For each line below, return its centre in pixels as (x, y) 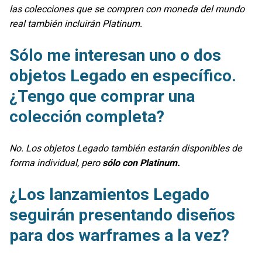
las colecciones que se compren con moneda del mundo (127, 9)
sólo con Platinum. (141, 163)
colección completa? (87, 116)
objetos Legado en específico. (123, 75)
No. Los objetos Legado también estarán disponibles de (126, 149)
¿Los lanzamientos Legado (109, 195)
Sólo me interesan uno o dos (115, 55)
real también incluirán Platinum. (76, 23)
